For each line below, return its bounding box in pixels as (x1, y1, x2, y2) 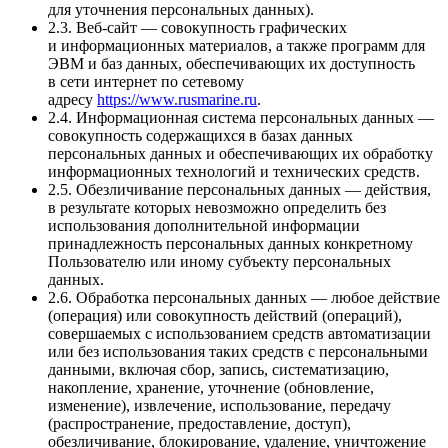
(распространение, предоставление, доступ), (48, 415, 351, 433)
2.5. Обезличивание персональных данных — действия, (48, 181, 431, 199)
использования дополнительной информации (48, 217, 360, 235)
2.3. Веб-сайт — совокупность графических (48, 19, 347, 37)
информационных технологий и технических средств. (48, 163, 420, 181)
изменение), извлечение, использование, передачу (48, 397, 391, 415)
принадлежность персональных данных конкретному (48, 235, 413, 253)
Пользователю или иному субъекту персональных (48, 253, 391, 271)
